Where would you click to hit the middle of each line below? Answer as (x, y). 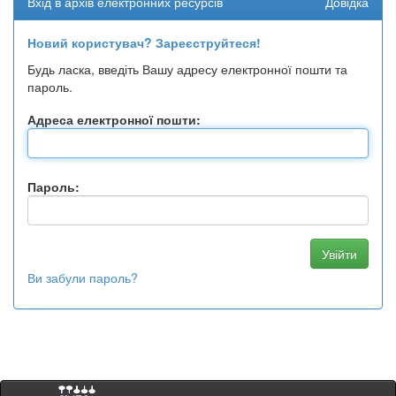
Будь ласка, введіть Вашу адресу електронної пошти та (187, 69)
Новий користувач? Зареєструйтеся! (144, 42)
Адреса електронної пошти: (114, 119)
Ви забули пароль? (83, 278)
